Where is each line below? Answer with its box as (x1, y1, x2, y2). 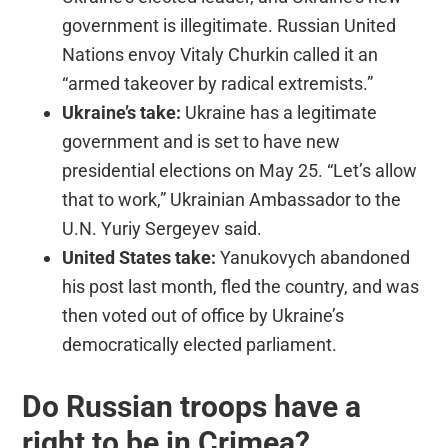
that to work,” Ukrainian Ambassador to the (62, 188, 402, 210)
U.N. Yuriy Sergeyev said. (62, 217, 263, 239)
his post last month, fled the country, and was (62, 275, 420, 297)
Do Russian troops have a (22, 388, 362, 424)
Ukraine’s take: (62, 101, 182, 123)
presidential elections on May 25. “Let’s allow (62, 159, 418, 181)
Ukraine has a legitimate (181, 101, 378, 123)
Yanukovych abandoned (216, 246, 411, 268)
